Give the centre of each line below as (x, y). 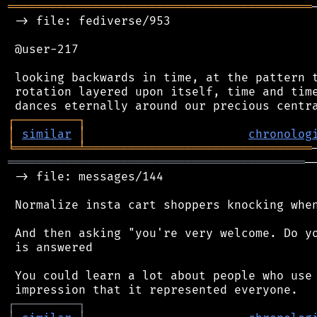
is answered (50, 247)
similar (47, 134)
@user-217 (43, 49)
